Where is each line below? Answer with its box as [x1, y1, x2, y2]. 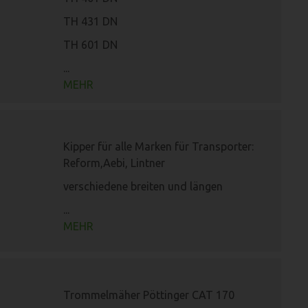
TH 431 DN [63, 15, 118, 27]
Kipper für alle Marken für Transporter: [63, 140, 254, 153]
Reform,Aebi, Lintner [63, 157, 165, 169]
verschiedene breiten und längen [63, 180, 223, 192]
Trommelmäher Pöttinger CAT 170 [63, 289, 234, 301]
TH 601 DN [63, 38, 118, 51]
